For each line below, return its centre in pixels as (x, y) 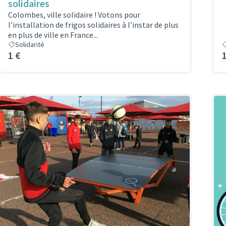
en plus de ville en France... (53, 35)
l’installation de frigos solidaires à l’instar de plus (93, 24)
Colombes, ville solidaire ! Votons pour (74, 14)
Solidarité (30, 44)
